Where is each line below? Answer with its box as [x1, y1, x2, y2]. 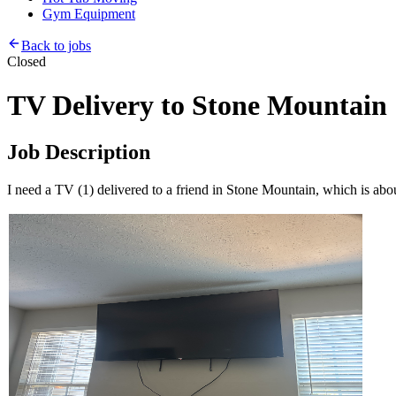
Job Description [7, 141, 150, 164]
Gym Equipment [42, 6, 135, 22]
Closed [7, 54, 46, 70]
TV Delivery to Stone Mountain [7, 88, 387, 121]
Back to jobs [21, 38, 91, 54]
